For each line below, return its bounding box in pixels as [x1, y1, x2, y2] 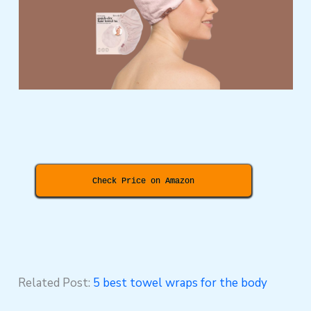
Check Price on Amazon [92, 176, 195, 187]
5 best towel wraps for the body [93, 275, 268, 292]
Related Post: [18, 275, 94, 292]
